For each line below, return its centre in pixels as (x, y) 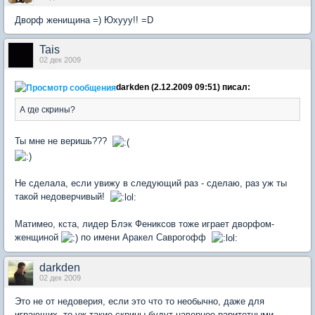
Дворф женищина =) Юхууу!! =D (84, 20)
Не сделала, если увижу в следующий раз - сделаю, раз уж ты (151, 183)
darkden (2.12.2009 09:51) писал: (183, 87)
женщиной (38, 237)
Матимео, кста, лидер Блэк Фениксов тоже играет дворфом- (144, 224)
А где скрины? (47, 110)
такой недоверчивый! (63, 196)
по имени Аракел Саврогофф (145, 237)
